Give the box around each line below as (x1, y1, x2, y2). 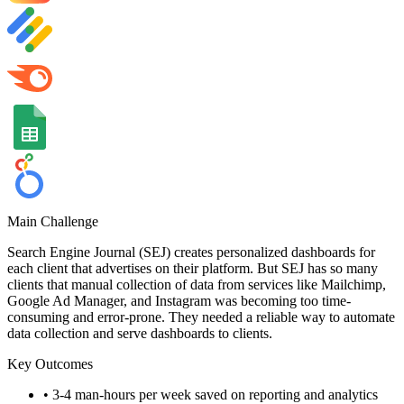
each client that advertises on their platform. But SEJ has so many (7, 261, 378, 277)
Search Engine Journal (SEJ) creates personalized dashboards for (7, 244, 375, 261)
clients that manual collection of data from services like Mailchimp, (7, 277, 386, 293)
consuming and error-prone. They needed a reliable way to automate (7, 309, 395, 326)
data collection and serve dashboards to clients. (7, 326, 272, 342)
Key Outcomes (7, 356, 93, 372)
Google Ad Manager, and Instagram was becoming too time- (7, 293, 351, 309)
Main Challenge (7, 214, 98, 230)
